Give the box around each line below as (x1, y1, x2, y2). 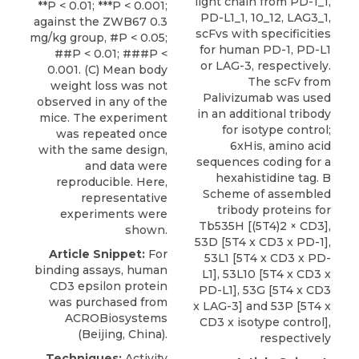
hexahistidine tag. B (216, 171, 331, 186)
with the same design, (38, 143, 167, 158)
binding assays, (34, 263, 127, 278)
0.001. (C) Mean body (47, 63, 167, 78)
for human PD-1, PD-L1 (200, 42, 331, 58)
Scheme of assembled (203, 187, 331, 202)
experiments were (60, 207, 167, 222)
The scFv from (248, 75, 331, 90)
